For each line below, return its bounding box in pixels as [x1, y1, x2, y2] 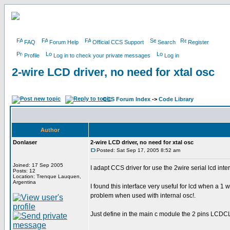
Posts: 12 [13, 168, 35, 174]
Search [158, 39, 176, 45]
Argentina [13, 179, 36, 185]
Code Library [159, 96, 194, 102]
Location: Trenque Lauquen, [13, 174, 81, 179]
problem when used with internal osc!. [90, 192, 196, 199]
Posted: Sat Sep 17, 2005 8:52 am [97, 147, 180, 153]
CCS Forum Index [103, 96, 150, 102]
